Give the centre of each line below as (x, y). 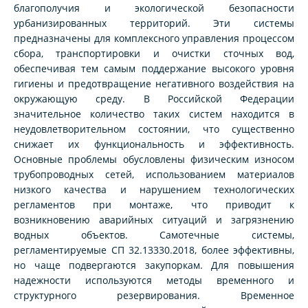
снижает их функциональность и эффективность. (154, 144)
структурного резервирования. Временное (154, 296)
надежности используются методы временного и (154, 280)
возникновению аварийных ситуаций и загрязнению (154, 220)
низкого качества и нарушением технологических (154, 190)
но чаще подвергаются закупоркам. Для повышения (154, 265)
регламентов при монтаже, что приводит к (154, 205)
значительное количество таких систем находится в (154, 114)
